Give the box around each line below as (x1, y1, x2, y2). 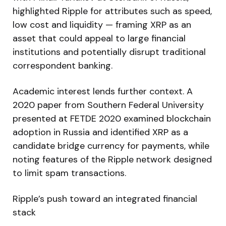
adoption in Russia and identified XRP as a (13, 126, 188, 138)
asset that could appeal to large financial (13, 32, 186, 44)
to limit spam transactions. (13, 166, 126, 179)
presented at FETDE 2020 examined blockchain (13, 112, 211, 125)
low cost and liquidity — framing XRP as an (13, 18, 191, 31)
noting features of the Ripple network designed (13, 153, 212, 165)
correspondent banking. (13, 59, 112, 72)
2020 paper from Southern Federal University (13, 98, 204, 111)
